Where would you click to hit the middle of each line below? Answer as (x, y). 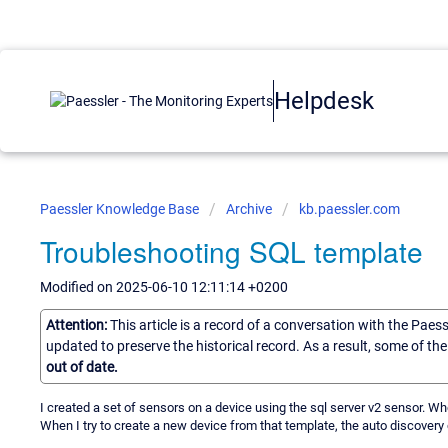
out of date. (82, 366)
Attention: (78, 324)
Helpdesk (324, 100)
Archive (249, 209)
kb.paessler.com (349, 209)
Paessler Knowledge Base (121, 209)
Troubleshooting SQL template (231, 251)
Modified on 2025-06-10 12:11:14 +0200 (164, 287)
